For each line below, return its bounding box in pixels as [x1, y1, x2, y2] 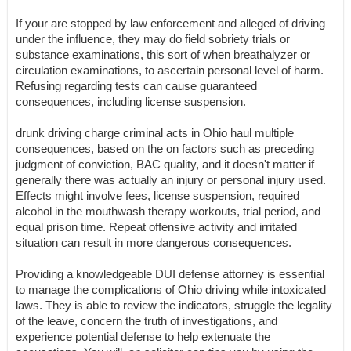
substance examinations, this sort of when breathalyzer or [16, 48, 310, 61]
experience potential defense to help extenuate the [16, 330, 270, 343]
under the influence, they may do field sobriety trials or [16, 32, 290, 45]
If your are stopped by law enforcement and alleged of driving [16, 16, 325, 30]
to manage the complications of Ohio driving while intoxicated [16, 283, 326, 296]
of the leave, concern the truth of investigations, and [16, 314, 277, 327]
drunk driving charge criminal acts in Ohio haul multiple [16, 126, 294, 139]
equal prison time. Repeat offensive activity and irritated [16, 220, 297, 233]
